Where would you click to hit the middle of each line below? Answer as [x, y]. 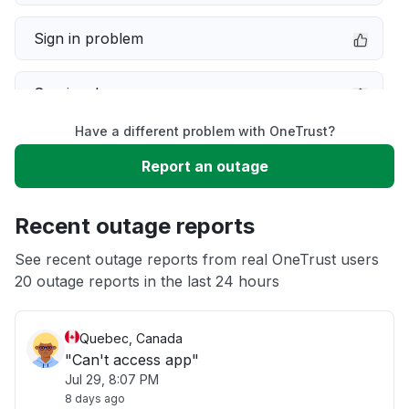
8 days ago [95, 399]
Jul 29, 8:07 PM [112, 379]
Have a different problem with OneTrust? [204, 131]
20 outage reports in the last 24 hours [147, 281]
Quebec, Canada [131, 338]
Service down [81, 93]
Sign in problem [89, 38]
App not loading [89, 257]
